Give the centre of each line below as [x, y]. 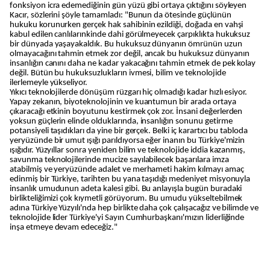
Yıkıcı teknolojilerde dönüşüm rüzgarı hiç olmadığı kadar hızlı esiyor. [129, 93]
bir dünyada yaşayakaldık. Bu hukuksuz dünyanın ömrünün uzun [126, 44]
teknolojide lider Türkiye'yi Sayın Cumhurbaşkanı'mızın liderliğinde [127, 218]
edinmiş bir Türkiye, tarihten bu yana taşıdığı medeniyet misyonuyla [130, 179]
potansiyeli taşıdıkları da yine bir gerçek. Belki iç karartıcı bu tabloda [129, 131]
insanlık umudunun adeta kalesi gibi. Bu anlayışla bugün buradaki [126, 189]
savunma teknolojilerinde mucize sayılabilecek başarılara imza [119, 160]
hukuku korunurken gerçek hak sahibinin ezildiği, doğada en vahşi [127, 25]
